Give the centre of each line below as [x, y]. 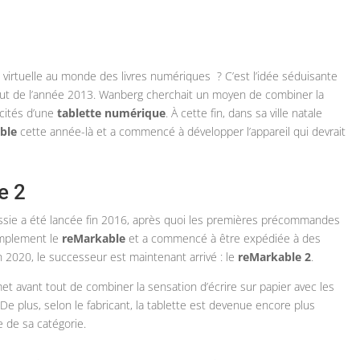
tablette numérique [112, 113]
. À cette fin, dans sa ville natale [244, 113]
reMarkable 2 [275, 257]
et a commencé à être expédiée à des [223, 239]
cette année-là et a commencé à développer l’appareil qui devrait [182, 132]
